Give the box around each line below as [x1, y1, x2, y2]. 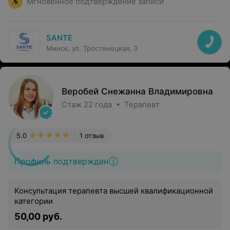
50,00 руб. [14, 211, 62, 222]
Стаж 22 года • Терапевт [62, 100, 160, 109]
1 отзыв [80, 131, 104, 140]
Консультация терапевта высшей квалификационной [14, 186, 213, 196]
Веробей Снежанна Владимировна [62, 86, 213, 97]
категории [14, 196, 53, 206]
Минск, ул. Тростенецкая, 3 [46, 44, 138, 52]
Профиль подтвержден [14, 156, 108, 166]
